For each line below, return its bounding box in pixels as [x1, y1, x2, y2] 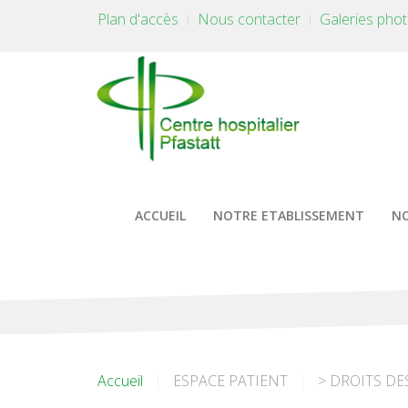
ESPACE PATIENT [173, 371, 288, 391]
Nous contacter [198, 9, 301, 29]
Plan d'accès [97, 9, 178, 29]
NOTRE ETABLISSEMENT [213, 207, 364, 224]
